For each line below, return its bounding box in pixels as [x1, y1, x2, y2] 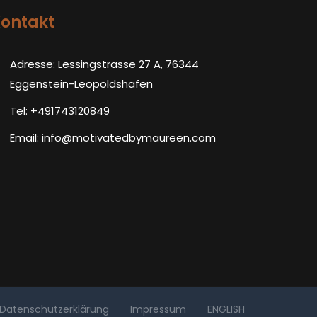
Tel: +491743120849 [10, 103, 110, 118]
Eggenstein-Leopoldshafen [10, 76, 153, 91]
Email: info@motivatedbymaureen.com [10, 130, 216, 145]
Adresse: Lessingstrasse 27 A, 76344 [10, 57, 199, 71]
